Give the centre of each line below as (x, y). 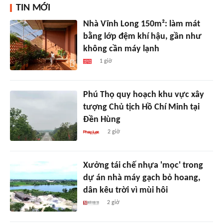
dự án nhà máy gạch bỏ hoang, (142, 178)
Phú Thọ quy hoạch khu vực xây (143, 95)
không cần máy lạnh (121, 49)
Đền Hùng (102, 119)
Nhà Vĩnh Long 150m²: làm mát (141, 24)
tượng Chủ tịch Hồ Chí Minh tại (141, 107)
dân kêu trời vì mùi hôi (125, 190)
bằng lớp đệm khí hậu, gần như (142, 37)
